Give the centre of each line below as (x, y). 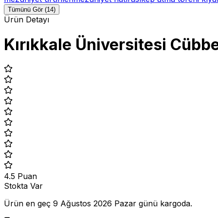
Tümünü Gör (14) (32, 10)
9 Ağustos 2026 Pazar (95, 204)
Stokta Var (23, 186)
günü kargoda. (164, 204)
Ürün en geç (28, 204)
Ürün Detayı (27, 20)
